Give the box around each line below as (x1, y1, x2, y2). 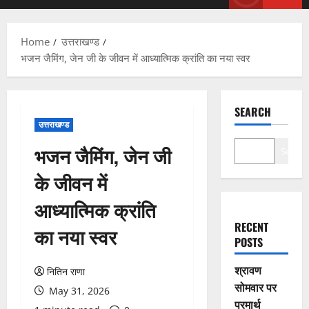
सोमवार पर (234, 279, 277, 296)
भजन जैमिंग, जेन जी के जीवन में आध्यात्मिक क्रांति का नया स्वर (21, 51, 250, 66)
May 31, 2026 (46, 284, 110, 298)
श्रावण (234, 261, 261, 279)
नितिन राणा (47, 265, 85, 279)
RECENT (234, 219, 268, 236)
